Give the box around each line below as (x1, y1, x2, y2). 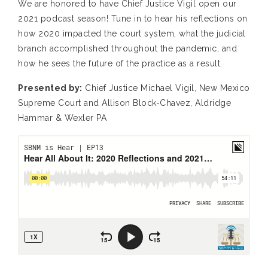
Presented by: (18, 83, 83, 93)
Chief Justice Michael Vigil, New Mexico (82, 83, 250, 93)
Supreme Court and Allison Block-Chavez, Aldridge (18, 98, 231, 108)
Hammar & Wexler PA (18, 113, 106, 123)
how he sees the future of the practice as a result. (18, 59, 223, 69)
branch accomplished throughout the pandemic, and (18, 44, 237, 54)
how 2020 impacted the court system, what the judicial (18, 29, 246, 39)
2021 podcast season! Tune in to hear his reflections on (18, 14, 248, 24)
